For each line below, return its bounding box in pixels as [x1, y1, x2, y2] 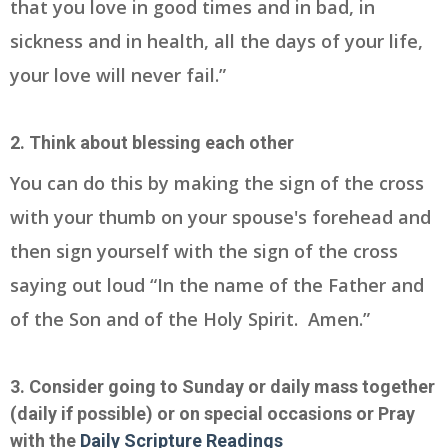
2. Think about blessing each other [10, 131, 294, 153]
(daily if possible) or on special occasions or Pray [10, 402, 415, 424]
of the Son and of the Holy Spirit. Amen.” [10, 306, 370, 331]
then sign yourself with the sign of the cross [10, 238, 398, 263]
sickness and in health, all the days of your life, [10, 28, 423, 53]
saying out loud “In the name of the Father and [10, 272, 424, 297]
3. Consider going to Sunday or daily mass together [10, 375, 435, 397]
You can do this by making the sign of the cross [10, 170, 424, 195]
